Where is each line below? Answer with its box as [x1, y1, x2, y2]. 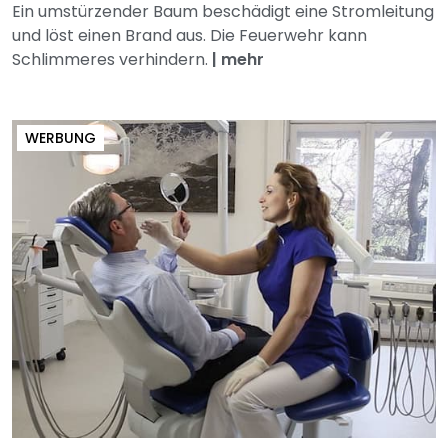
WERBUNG [25, 128, 96, 149]
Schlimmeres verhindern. [12, 48, 212, 72]
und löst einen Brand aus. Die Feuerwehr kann [12, 24, 367, 48]
